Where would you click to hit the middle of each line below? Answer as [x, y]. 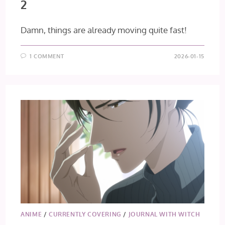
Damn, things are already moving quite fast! [104, 30]
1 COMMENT [47, 57]
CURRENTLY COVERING [85, 214]
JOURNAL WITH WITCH [164, 214]
